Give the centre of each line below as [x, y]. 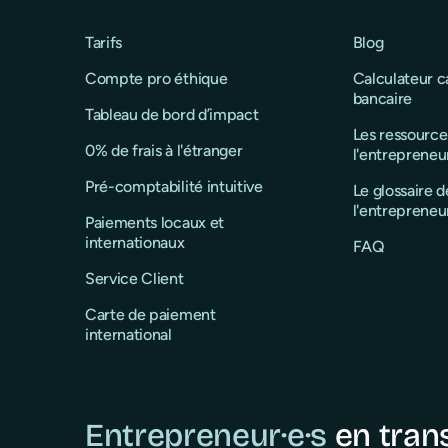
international [128, 334]
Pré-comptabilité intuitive [174, 186]
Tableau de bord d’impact [172, 114]
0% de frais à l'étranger [164, 150]
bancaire [382, 98]
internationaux [135, 242]
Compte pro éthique [156, 78]
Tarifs [104, 42]
